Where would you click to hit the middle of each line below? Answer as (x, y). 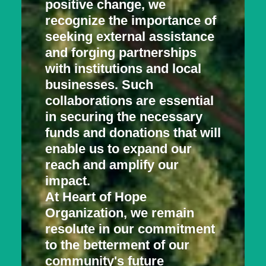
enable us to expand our (118, 149)
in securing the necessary (124, 117)
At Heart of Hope (96, 197)
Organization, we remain (120, 213)
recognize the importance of (131, 20)
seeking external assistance (130, 37)
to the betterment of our (117, 245)
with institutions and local (123, 69)
